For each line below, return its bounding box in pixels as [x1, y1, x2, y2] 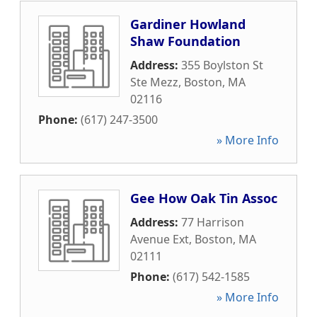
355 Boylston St [181, 57, 263, 73]
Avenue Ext [130, 231, 189, 247]
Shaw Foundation [130, 33, 241, 50]
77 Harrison [181, 214, 244, 230]
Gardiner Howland [130, 16, 246, 33]
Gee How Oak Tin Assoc [130, 190, 277, 207]
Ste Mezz [130, 74, 178, 90]
